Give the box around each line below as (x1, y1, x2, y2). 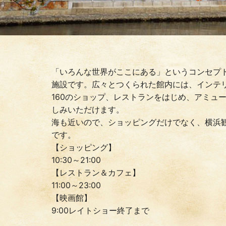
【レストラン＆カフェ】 (51, 167, 140, 178)
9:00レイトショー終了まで (51, 205, 149, 215)
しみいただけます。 (51, 104, 124, 115)
